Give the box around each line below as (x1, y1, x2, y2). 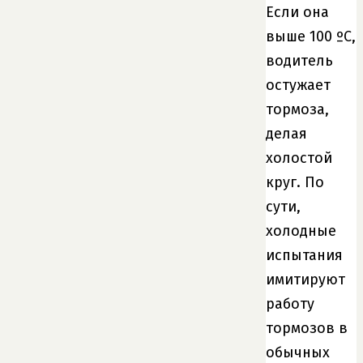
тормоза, (266, 100, 329, 118)
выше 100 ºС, (266, 27, 356, 45)
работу (266, 294, 314, 313)
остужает (266, 75, 331, 94)
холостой (266, 148, 332, 167)
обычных (266, 343, 330, 361)
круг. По (266, 173, 324, 191)
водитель (266, 51, 333, 70)
